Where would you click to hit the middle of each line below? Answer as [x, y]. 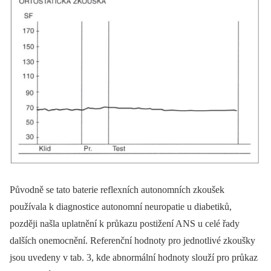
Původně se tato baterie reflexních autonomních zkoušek [117, 190]
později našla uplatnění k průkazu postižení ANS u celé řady [125, 224]
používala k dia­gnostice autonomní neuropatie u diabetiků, [121, 207]
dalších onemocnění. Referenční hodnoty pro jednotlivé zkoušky [132, 241]
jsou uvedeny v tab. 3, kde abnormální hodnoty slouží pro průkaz [134, 258]
